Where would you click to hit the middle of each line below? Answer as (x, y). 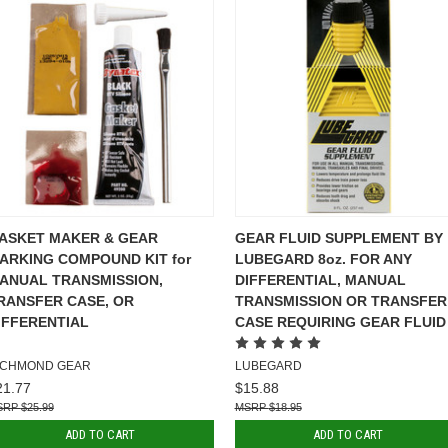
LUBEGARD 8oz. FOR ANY (323, 258)
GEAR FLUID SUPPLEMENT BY (338, 237)
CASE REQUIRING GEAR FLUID (340, 321)
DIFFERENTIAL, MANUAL (320, 279)
